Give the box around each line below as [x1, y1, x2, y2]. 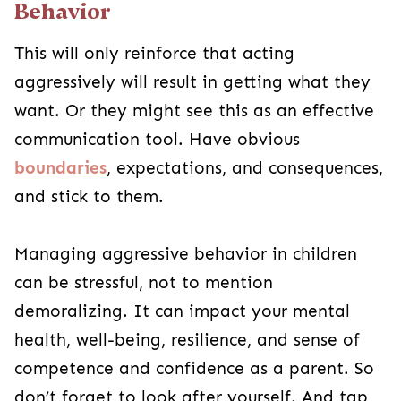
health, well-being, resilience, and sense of [14, 329, 360, 350]
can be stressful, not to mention [14, 272, 273, 293]
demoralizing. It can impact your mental [14, 301, 350, 321]
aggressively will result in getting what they [14, 72, 371, 92]
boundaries [14, 158, 107, 178]
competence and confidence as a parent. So [14, 358, 374, 379]
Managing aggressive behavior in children [14, 243, 357, 264]
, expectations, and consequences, [107, 158, 383, 178]
